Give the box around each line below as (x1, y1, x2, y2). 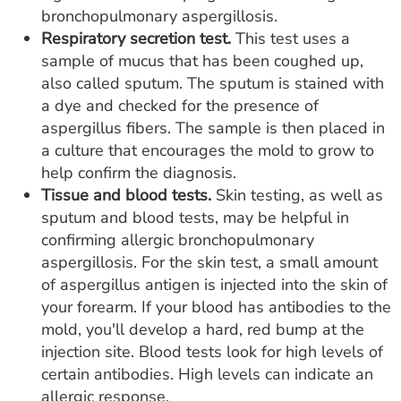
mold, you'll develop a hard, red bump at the (41, 319, 364, 340)
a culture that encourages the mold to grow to (41, 140, 374, 161)
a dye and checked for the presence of (41, 95, 319, 116)
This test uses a (231, 28, 350, 49)
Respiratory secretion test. (41, 28, 231, 49)
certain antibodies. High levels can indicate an (41, 363, 373, 385)
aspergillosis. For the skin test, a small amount (41, 252, 378, 273)
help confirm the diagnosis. (41, 162, 236, 183)
